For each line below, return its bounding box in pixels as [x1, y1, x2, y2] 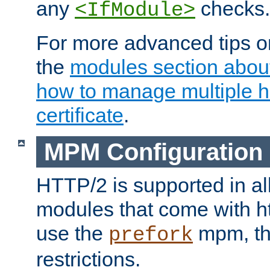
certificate [36, 103, 124, 127]
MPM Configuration [43, 138, 263, 165]
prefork [108, 224, 193, 247]
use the [36, 222, 108, 245]
